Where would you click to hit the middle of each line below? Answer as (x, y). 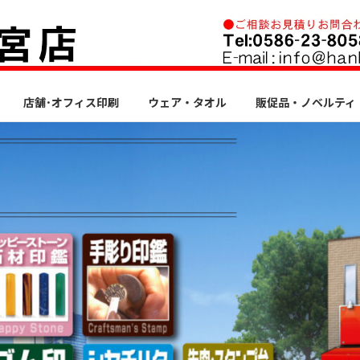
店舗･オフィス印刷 (71, 102)
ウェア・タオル (187, 102)
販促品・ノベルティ (306, 102)
